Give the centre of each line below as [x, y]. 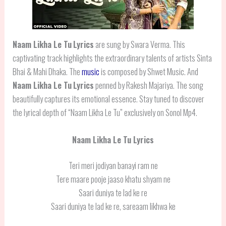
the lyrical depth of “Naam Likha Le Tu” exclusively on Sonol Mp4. [105, 112]
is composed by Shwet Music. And [149, 72]
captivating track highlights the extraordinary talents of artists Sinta [112, 58]
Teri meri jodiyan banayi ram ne [113, 165]
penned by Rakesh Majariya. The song [149, 85]
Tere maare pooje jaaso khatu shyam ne [113, 179]
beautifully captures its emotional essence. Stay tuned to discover [109, 99]
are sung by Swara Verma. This [140, 44]
